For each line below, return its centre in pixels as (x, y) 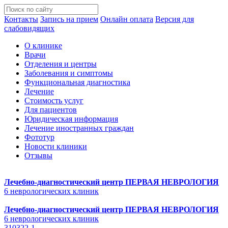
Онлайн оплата (127, 19)
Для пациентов (51, 110)
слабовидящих (29, 28)
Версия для (175, 19)
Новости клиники (56, 146)
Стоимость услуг (54, 101)
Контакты (21, 19)
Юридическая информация (71, 119)
